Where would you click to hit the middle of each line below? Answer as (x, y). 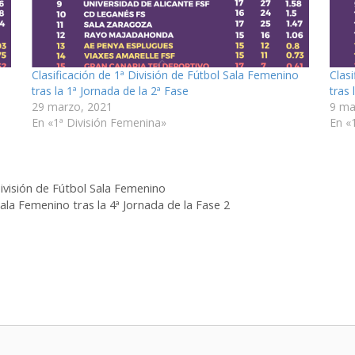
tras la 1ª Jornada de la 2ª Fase (111, 90)
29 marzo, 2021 (73, 106)
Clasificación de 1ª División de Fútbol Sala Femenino (166, 74)
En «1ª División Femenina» (99, 122)
